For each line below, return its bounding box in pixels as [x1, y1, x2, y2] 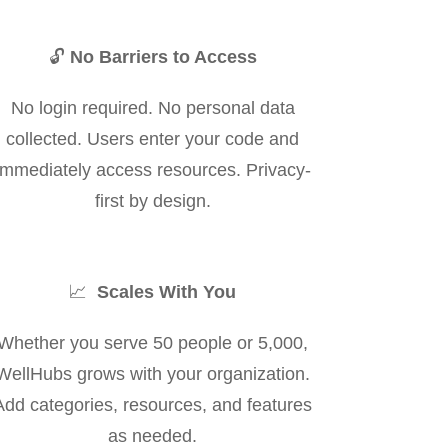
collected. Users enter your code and [6, 129, 300, 150]
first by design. [94, 191, 211, 212]
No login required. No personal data [10, 98, 295, 119]
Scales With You [97, 282, 237, 303]
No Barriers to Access [69, 47, 257, 68]
